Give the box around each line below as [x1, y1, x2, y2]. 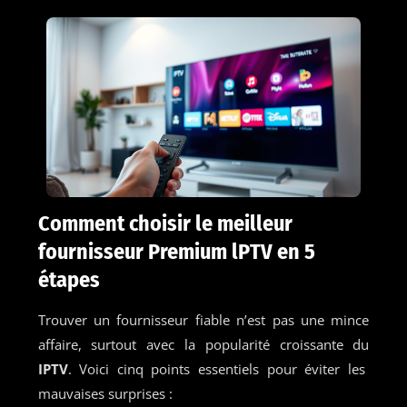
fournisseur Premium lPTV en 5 [37, 238, 315, 264]
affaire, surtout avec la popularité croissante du [37, 334, 370, 353]
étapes [37, 266, 100, 293]
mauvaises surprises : [37, 383, 173, 402]
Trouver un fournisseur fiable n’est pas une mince [37, 310, 370, 329]
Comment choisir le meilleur [37, 210, 293, 236]
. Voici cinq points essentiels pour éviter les [67, 359, 365, 378]
